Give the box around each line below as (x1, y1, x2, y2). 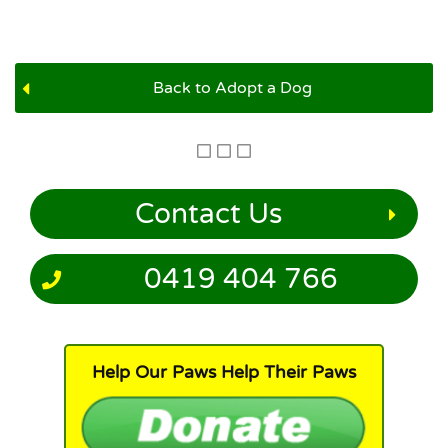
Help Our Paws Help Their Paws (92, 362, 356, 384)
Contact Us (135, 197, 282, 232)
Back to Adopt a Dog (152, 78, 312, 99)
